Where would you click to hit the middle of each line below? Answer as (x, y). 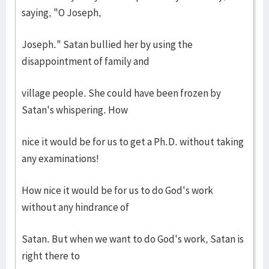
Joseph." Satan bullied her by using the (107, 44)
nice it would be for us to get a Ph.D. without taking (133, 142)
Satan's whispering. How (75, 110)
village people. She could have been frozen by (121, 93)
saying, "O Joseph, (62, 13)
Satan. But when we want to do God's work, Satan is (133, 239)
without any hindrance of (75, 207)
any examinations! (60, 159)
